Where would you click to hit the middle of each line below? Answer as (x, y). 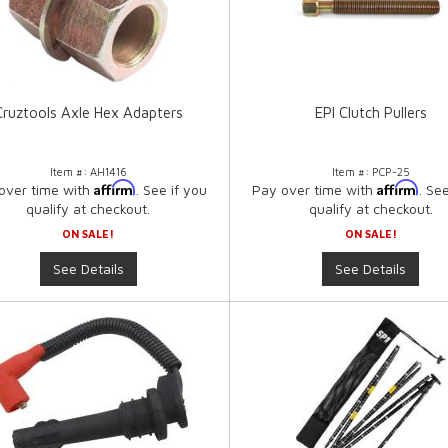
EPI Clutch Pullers (370, 113)
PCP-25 (390, 172)
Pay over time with (314, 190)
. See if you (172, 190)
